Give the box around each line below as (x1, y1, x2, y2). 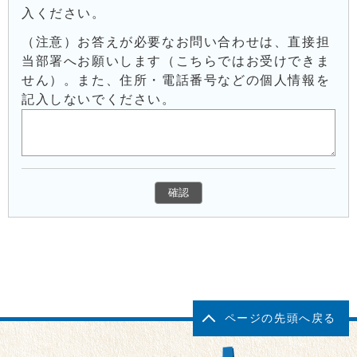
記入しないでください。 (22, 92, 176, 106)
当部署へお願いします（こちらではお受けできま (22, 53, 331, 68)
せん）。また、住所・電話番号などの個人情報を (22, 73, 331, 87)
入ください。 (22, 6, 106, 20)
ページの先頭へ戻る (224, 312, 336, 324)
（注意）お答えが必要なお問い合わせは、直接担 (22, 34, 331, 49)
